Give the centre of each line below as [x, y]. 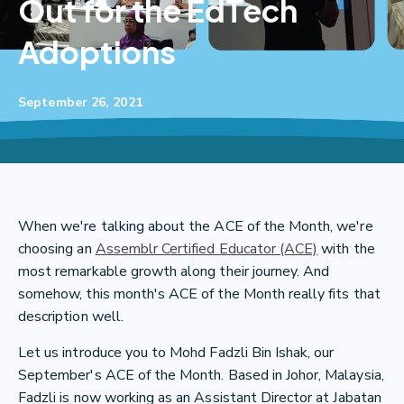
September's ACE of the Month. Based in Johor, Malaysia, [201, 375]
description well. [71, 317]
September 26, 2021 [80, 102]
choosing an [57, 249]
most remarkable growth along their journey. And [174, 271]
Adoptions [97, 52]
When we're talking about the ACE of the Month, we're [196, 226]
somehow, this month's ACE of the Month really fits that [199, 294]
